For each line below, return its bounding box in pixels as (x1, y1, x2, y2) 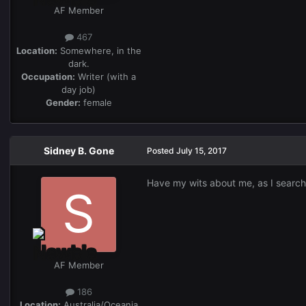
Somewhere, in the (57, 44, 141, 56)
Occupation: (21, 70, 75, 82)
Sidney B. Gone (43, 144, 114, 156)
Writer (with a (75, 70, 136, 82)
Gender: (45, 96, 81, 108)
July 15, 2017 (176, 145, 227, 156)
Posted (147, 145, 176, 156)
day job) (61, 83, 96, 95)
